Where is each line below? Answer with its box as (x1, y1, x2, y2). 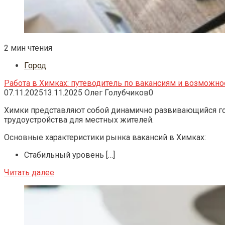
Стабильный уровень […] (24, 150, 115, 160)
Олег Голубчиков (84, 87, 149, 97)
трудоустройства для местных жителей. (4, 115, 154, 125)
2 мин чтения (4, 43, 52, 53)
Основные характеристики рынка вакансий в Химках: (4, 132, 206, 142)
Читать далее (4, 167, 54, 177)
